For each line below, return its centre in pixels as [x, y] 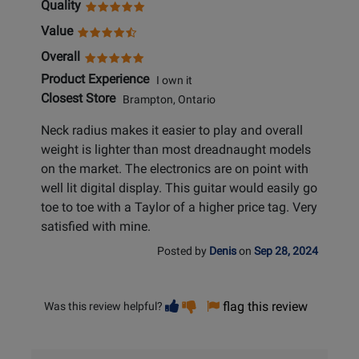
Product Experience [95, 79]
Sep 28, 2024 [286, 252]
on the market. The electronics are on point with [175, 169]
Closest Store [78, 99]
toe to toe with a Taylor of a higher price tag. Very [179, 208]
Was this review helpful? [103, 306]
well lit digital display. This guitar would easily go [179, 188]
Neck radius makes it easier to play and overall [172, 131]
